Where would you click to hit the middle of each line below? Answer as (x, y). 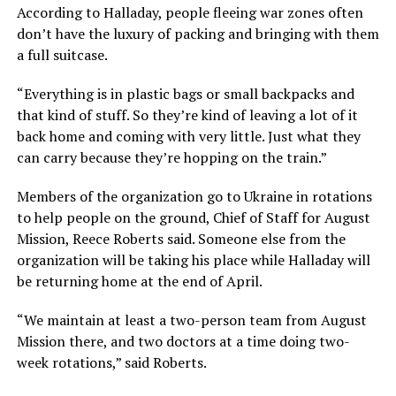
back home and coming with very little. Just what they (188, 137)
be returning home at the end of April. (139, 282)
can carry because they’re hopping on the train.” (171, 158)
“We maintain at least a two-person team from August (191, 320)
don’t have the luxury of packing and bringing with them (198, 34)
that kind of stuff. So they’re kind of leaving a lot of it (187, 115)
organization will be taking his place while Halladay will (193, 260)
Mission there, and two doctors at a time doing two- (183, 342)
